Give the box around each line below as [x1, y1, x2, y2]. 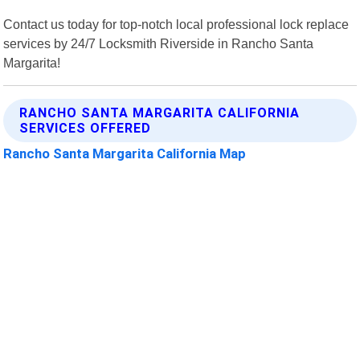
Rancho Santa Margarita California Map [3, 145, 247, 162]
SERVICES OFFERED [19, 120, 152, 136]
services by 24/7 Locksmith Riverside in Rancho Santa [3, 35, 314, 51]
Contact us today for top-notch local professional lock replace [3, 16, 350, 31]
